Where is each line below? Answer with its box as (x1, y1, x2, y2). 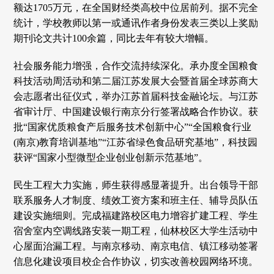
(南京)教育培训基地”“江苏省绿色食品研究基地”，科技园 (13, 136, 258, 147)
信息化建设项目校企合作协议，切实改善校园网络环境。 (13, 256, 259, 267)
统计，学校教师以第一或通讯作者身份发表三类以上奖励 (13, 17, 259, 28)
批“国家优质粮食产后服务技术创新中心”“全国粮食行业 (13, 121, 252, 132)
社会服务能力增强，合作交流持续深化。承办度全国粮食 (13, 60, 259, 71)
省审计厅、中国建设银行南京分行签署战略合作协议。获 (13, 106, 259, 117)
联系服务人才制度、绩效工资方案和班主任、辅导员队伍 (13, 194, 259, 206)
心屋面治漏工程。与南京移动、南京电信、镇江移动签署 (13, 240, 259, 251)
